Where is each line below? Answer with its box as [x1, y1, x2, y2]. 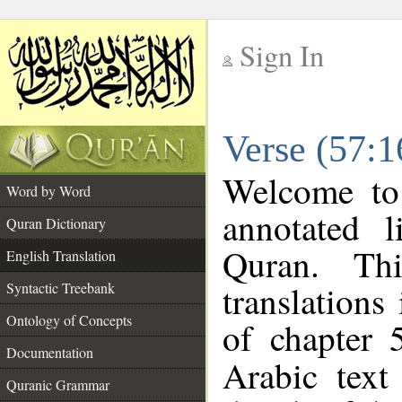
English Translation [6, 246, 116, 265]
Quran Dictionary [6, 214, 106, 232]
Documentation [6, 343, 93, 362]
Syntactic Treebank [6, 278, 115, 297]
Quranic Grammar [6, 375, 109, 394]
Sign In [240, 36, 324, 74]
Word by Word [6, 181, 91, 200]
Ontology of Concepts [6, 310, 132, 329]
